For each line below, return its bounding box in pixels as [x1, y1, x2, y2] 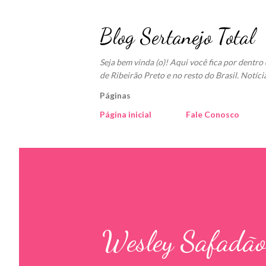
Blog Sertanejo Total [100, 24, 255, 49]
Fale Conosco [186, 109, 239, 119]
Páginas [100, 90, 131, 100]
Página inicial [100, 109, 151, 119]
